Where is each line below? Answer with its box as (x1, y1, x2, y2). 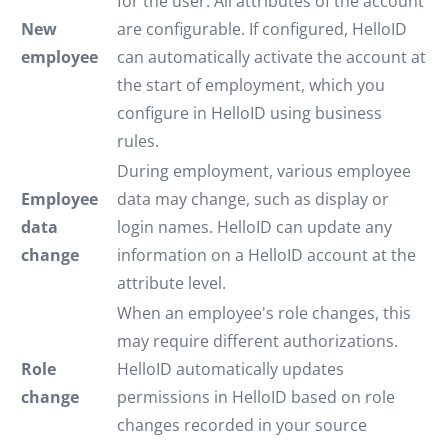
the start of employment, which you (117, 74, 385, 96)
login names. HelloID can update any (117, 216, 392, 238)
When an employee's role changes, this (117, 302, 411, 324)
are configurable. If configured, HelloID (117, 18, 407, 40)
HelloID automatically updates (117, 358, 344, 380)
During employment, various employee (117, 160, 411, 182)
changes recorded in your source (117, 414, 367, 436)
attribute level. (117, 272, 226, 294)
